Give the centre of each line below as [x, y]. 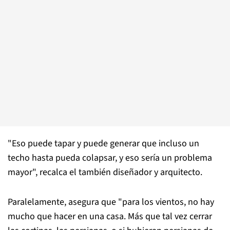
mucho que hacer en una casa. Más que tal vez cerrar [110, 216]
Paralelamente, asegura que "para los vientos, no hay [111, 202]
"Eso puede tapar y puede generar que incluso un [103, 143]
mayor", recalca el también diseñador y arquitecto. [105, 172]
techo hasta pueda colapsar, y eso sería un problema [110, 158]
